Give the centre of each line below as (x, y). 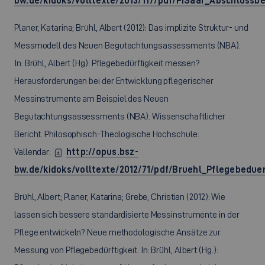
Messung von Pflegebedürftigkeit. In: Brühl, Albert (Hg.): (116, 250)
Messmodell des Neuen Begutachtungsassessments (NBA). (128, 45)
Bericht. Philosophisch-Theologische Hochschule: (107, 134)
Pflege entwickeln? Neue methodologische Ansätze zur (118, 232)
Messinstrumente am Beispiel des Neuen (91, 98)
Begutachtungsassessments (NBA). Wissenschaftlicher (120, 116)
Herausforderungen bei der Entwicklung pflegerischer (114, 81)
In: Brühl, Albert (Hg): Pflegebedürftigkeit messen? (107, 63)
